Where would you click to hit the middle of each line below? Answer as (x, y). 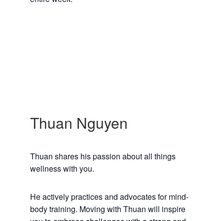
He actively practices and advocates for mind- (109, 197)
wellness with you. (62, 169)
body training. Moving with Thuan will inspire (108, 209)
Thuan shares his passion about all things (103, 156)
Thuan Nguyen (79, 123)
